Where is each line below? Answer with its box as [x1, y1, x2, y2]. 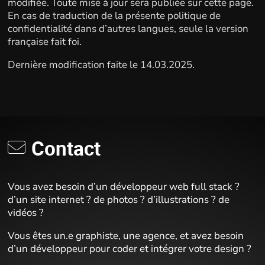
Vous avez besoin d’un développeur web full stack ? [7, 180, 240, 193]
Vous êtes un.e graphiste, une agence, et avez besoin [7, 229, 244, 243]
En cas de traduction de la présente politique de [7, 8, 221, 22]
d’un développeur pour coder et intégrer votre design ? [7, 242, 251, 256]
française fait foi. [7, 34, 82, 49]
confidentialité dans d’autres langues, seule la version [7, 21, 248, 35]
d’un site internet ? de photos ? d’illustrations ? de [7, 193, 230, 206]
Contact [31, 135, 101, 161]
